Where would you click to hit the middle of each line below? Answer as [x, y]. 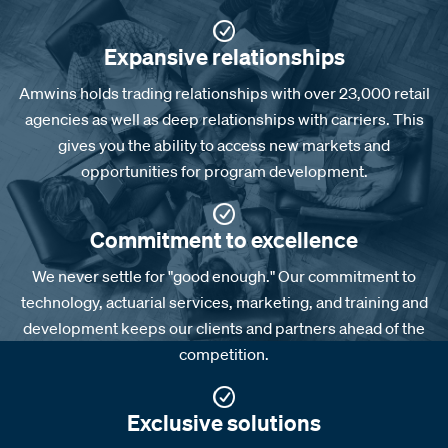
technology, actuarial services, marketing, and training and [224, 302]
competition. [224, 354]
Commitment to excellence [224, 240]
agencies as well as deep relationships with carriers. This [224, 119]
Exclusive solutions [224, 422]
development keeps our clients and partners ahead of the [224, 328]
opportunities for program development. [224, 171]
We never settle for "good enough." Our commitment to [224, 276]
